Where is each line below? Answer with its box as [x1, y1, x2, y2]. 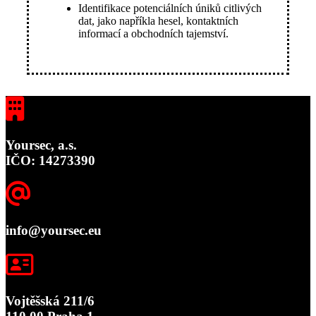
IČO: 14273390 [6, 152, 95, 168]
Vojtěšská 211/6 [6, 293, 95, 308]
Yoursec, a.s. [6, 137, 77, 152]
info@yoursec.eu [6, 223, 102, 238]
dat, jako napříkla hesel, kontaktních [78, 14, 238, 27]
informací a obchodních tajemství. [78, 27, 229, 39]
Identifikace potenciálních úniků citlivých [78, 1, 262, 14]
